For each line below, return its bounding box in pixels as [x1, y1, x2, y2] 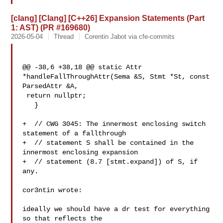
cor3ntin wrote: [22, 186, 83, 194]
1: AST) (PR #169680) [11, 23, 91, 32]
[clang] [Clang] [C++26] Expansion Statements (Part [11, 13, 205, 22]
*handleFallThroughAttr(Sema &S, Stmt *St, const [22, 73, 210, 81]
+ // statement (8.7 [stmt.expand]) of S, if [22, 158, 198, 166]
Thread [54, 33, 74, 40]
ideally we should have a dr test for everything [22, 205, 210, 213]
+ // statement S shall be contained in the [22, 139, 194, 147]
